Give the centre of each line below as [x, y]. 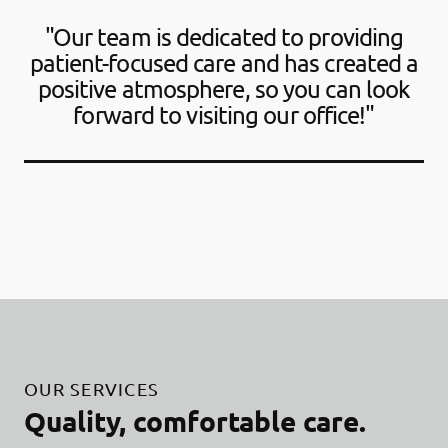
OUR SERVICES [92, 388]
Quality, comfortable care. [195, 420]
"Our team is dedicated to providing [224, 36]
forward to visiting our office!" [224, 114]
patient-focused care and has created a [224, 62]
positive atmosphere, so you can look [224, 88]
